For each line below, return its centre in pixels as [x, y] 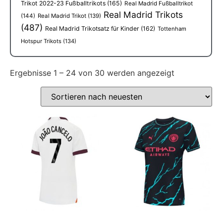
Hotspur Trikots [41, 41]
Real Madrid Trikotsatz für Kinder [92, 29]
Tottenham [172, 29]
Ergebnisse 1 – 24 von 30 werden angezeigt [92, 73]
